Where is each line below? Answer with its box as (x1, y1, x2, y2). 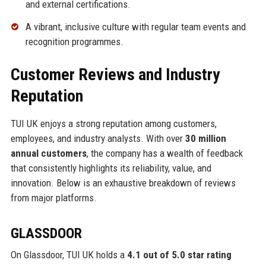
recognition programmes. (25, 36, 123, 48)
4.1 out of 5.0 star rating (126, 249, 232, 261)
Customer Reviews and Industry (10, 65, 220, 85)
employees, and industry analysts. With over (10, 132, 185, 145)
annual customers (10, 147, 87, 160)
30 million (185, 132, 226, 145)
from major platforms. (10, 192, 97, 204)
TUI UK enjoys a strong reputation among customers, (10, 118, 217, 130)
